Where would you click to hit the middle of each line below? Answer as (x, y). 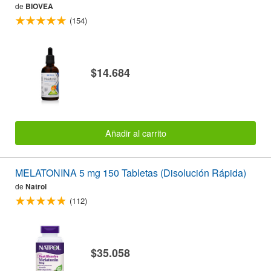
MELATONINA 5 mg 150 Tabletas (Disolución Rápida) (131, 172)
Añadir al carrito (135, 132)
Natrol (36, 186)
